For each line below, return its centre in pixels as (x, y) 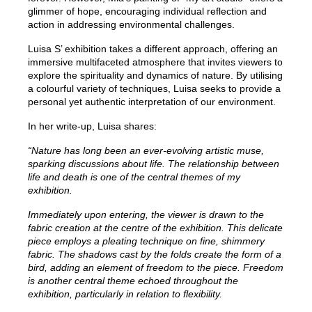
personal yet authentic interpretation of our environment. (152, 102)
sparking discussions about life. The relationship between (154, 164)
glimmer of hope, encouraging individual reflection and (147, 11)
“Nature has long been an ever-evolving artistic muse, (146, 151)
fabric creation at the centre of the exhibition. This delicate (155, 228)
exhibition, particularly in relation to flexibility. (125, 294)
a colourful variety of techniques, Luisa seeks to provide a (154, 89)
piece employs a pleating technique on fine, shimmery (146, 241)
